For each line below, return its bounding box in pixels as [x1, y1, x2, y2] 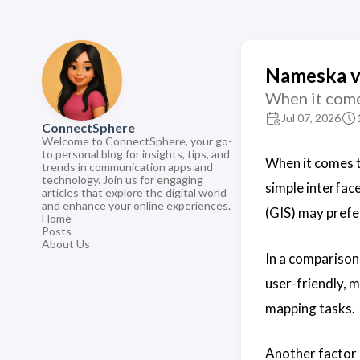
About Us [42, 237, 90, 251]
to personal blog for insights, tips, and [42, 147, 230, 161]
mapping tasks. [265, 299, 355, 317]
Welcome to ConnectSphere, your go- [42, 134, 232, 148]
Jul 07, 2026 [281, 111, 341, 125]
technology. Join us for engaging [42, 173, 203, 186]
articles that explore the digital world [42, 186, 227, 199]
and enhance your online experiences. [42, 198, 231, 212]
